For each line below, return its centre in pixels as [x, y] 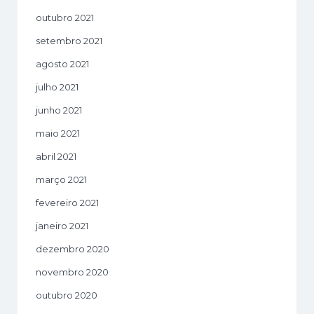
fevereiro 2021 [67, 202]
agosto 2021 [62, 63]
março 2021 [61, 179]
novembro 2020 [72, 272]
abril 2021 [56, 156]
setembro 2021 [69, 40]
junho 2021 [59, 110]
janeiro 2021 [62, 225]
